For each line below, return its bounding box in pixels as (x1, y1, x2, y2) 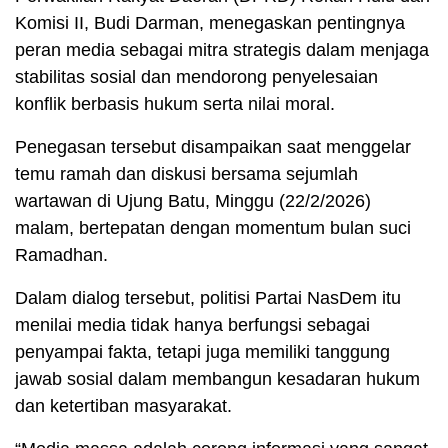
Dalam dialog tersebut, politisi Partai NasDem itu (15, 288, 401, 309)
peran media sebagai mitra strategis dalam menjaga (15, 40, 429, 61)
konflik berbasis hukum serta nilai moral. (15, 94, 335, 115)
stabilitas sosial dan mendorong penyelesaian (15, 67, 378, 88)
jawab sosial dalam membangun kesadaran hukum (15, 369, 420, 390)
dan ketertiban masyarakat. (15, 396, 232, 417)
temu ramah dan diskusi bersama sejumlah (15, 164, 358, 185)
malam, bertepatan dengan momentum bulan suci (15, 218, 411, 239)
